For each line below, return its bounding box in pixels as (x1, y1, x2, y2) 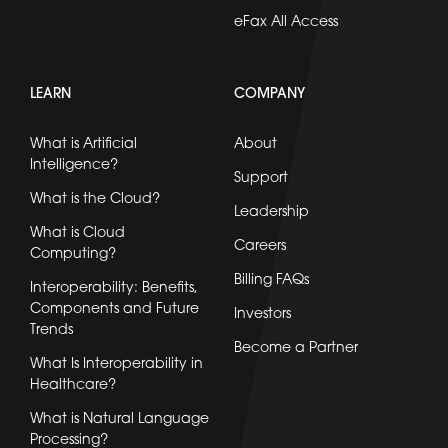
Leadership (234, 204, 309, 220)
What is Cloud (30, 225, 125, 241)
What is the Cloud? (30, 191, 160, 207)
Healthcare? (30, 377, 116, 393)
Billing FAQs (234, 272, 309, 288)
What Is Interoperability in (30, 356, 203, 372)
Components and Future (30, 301, 199, 317)
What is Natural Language (30, 411, 209, 427)
